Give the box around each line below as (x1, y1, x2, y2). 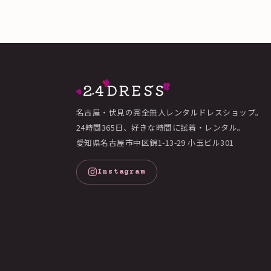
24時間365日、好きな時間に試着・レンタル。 (76, 121, 246, 133)
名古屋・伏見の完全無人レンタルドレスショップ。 (76, 106, 264, 118)
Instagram (97, 168, 146, 176)
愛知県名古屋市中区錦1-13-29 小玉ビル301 (76, 136, 234, 148)
